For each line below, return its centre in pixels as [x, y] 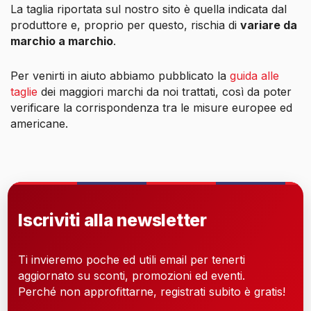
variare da [269, 25]
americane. [39, 123]
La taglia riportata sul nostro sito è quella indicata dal [149, 9]
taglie [24, 91]
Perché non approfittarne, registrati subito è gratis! [152, 292]
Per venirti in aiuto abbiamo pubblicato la [118, 75]
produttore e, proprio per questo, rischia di [125, 25]
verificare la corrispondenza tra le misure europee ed [151, 107]
